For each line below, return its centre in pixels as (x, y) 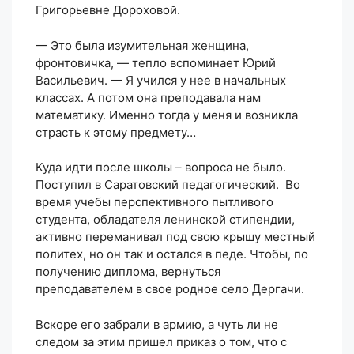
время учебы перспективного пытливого (154, 202)
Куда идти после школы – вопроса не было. (161, 168)
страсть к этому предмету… (116, 132)
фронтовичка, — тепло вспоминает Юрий (156, 62)
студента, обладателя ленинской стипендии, (165, 220)
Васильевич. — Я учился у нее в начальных (161, 80)
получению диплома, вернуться (128, 272)
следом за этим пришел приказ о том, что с (161, 341)
